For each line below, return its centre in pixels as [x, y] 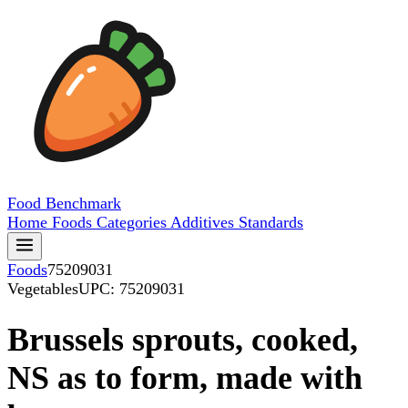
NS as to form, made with [185, 378]
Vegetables [43, 289]
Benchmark [83, 203]
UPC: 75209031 [132, 289]
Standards [271, 222]
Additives [204, 222]
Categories [133, 222]
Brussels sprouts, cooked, [183, 340]
